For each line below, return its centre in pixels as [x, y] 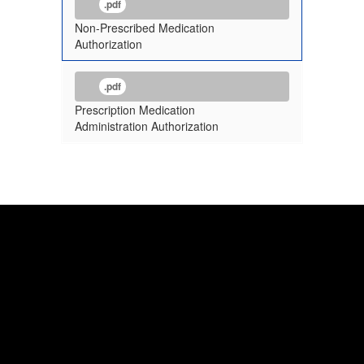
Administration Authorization [147, 126]
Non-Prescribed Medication [145, 28]
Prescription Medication [135, 110]
